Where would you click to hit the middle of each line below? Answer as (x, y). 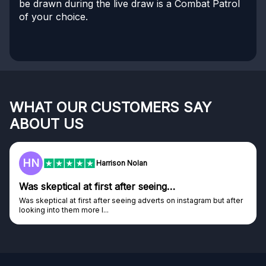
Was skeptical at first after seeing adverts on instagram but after (131, 201)
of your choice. (53, 17)
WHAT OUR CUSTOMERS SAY (110, 107)
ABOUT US (47, 124)
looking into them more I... (64, 210)
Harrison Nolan (122, 163)
